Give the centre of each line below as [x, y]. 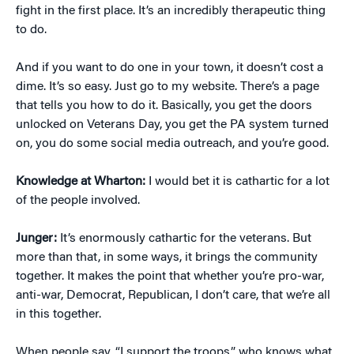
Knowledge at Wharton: [82, 182]
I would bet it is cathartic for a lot [239, 182]
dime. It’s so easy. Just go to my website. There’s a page [168, 87]
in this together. [58, 314]
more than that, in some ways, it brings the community [167, 258]
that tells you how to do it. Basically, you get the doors [164, 106]
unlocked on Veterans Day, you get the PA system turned [172, 125]
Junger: [38, 239]
